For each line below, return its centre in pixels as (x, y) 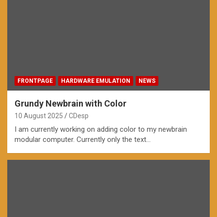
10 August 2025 (39, 116)
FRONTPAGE (35, 81)
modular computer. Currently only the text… (83, 140)
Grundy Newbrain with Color (70, 104)
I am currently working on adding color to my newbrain (101, 130)
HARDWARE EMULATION (96, 81)
